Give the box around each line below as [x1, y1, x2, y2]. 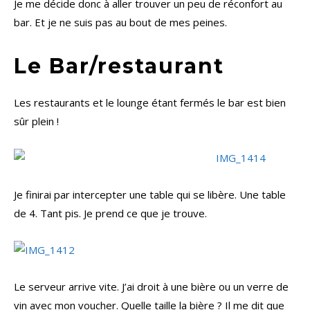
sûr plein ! [14, 114, 59, 129]
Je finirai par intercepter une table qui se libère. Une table [14, 188, 286, 202]
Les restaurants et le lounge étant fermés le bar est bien [14, 95, 286, 110]
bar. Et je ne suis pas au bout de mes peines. [14, 15, 227, 30]
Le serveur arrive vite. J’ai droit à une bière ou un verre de [14, 280, 289, 294]
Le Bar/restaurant [14, 53, 224, 80]
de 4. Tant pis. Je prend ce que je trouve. [14, 206, 207, 221]
